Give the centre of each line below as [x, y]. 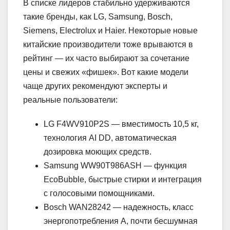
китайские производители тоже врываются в [108, 44]
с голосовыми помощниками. [99, 193]
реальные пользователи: [70, 100]
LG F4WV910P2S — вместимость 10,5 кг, [121, 124]
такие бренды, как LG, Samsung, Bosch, [98, 16]
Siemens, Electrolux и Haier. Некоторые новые [110, 30]
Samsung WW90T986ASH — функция [115, 165]
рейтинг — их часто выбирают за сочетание [106, 58]
